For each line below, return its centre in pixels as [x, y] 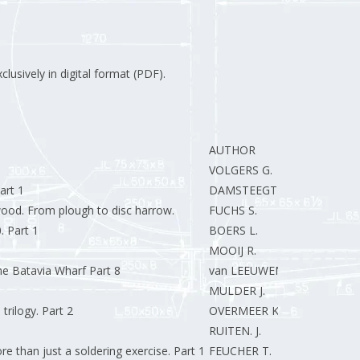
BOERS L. [233, 230]
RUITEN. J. [235, 331]
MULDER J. [237, 290]
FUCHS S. [233, 210]
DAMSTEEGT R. [249, 190]
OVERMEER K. [245, 311]
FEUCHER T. [240, 351]
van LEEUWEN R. [252, 270]
